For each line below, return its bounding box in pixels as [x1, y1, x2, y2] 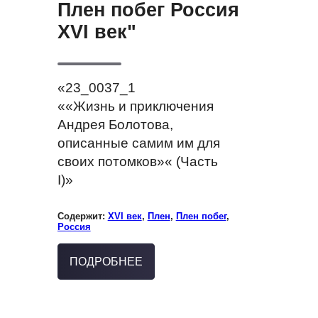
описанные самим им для [57, 135, 220, 150]
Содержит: [57, 210, 108, 221]
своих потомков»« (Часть [57, 153, 218, 169]
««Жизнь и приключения [57, 98, 214, 114]
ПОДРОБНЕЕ [69, 255, 143, 268]
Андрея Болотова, [57, 116, 173, 132]
